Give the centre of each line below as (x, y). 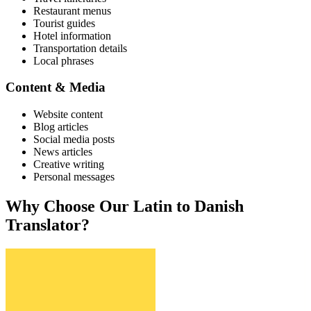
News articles (63, 151)
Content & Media (56, 87)
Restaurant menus (72, 10)
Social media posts (74, 139)
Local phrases (64, 60)
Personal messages (74, 176)
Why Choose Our (69, 206)
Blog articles (61, 126)
